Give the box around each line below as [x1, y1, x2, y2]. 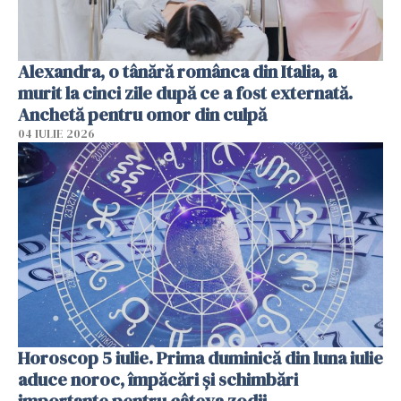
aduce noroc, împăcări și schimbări [18, 367, 298, 393]
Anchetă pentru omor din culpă [18, 101, 267, 127]
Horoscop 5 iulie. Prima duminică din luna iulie [18, 346, 383, 371]
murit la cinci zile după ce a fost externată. [18, 80, 353, 106]
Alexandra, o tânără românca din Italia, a [18, 58, 337, 84]
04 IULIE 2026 [18, 125, 95, 141]
